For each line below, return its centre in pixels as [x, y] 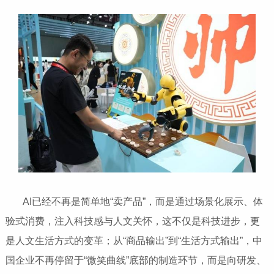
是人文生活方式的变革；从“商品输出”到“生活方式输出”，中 [134, 240]
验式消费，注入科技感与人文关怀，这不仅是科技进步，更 [132, 221]
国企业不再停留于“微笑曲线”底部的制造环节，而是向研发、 [135, 260]
